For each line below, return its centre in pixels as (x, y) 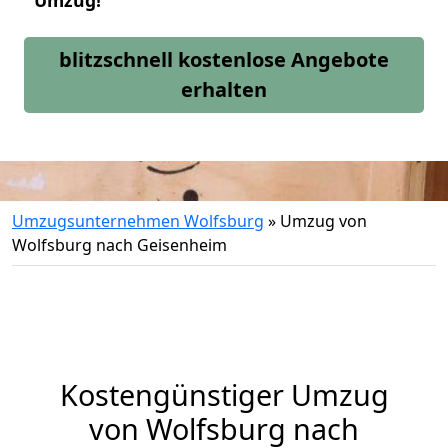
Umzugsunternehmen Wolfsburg (138, 221)
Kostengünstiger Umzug (224, 394)
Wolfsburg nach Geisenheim (119, 245)
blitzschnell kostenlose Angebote (224, 59)
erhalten (224, 89)
